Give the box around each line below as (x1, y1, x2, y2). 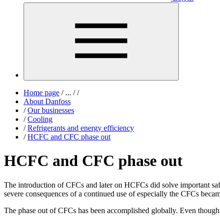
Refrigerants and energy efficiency (27, 124, 134, 132)
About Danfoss (24, 97, 71, 106)
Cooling (27, 115, 53, 123)
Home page (24, 88, 59, 97)
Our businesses (27, 106, 74, 114)
